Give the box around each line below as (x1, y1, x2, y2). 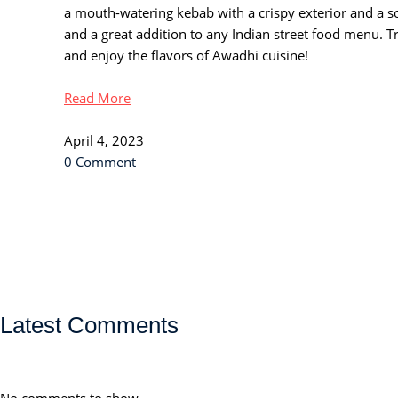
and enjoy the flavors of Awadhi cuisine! (64, 46, 308, 65)
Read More (64, 89, 131, 107)
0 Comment (64, 153, 136, 171)
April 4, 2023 (64, 131, 144, 150)
